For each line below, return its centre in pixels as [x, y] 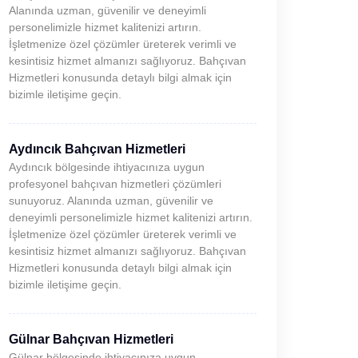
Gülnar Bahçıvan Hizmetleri [91, 339]
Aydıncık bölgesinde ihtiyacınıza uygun [107, 167]
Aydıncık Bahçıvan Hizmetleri [97, 149]
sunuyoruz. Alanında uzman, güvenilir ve [111, 201]
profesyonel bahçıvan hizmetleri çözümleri [115, 184]
